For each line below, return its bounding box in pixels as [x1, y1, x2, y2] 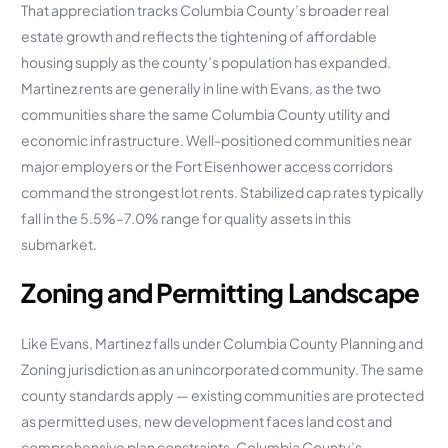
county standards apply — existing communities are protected [21, 385, 425, 404]
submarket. [21, 234, 98, 253]
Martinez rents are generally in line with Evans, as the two [21, 78, 382, 97]
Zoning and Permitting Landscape [21, 276, 420, 310]
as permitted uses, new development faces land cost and [21, 411, 393, 430]
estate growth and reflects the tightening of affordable [21, 26, 378, 45]
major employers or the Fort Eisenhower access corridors [21, 156, 394, 175]
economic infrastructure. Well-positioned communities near [21, 130, 413, 149]
